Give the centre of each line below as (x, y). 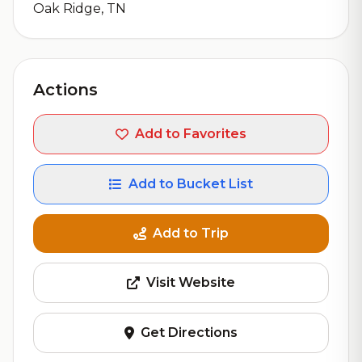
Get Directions (189, 333)
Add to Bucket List (191, 184)
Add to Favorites (191, 134)
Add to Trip (191, 233)
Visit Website (191, 282)
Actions (65, 90)
